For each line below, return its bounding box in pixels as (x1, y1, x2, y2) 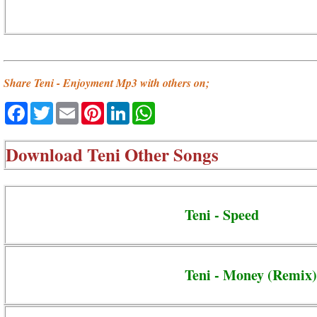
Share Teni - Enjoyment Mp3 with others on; (4, 75, 209, 91)
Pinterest (104, 100, 158, 115)
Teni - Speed (185, 204, 259, 225)
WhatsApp (155, 100, 218, 115)
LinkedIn (129, 100, 182, 115)
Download (6, 141, 87, 168)
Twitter (53, 100, 94, 115)
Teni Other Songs (87, 141, 219, 168)
